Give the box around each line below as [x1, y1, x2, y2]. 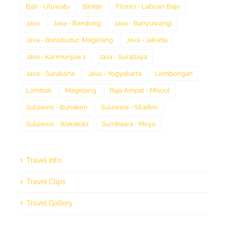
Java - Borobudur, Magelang [26, 36, 113, 44]
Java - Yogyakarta [88, 70, 141, 78]
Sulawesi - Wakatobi [26, 120, 89, 128]
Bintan [83, 3, 103, 11]
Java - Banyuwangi [114, 19, 172, 27]
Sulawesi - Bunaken [26, 103, 88, 111]
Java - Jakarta [126, 36, 167, 44]
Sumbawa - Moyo [102, 120, 156, 128]
